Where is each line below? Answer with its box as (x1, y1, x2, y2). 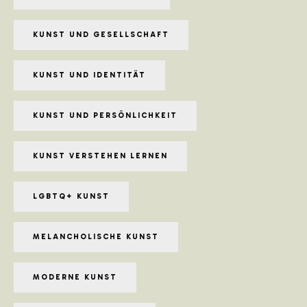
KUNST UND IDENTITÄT (33, 70, 146, 79)
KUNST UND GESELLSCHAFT (33, 29, 169, 39)
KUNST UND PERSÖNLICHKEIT (33, 110, 177, 120)
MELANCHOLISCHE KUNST (33, 232, 159, 241)
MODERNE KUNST (33, 272, 117, 282)
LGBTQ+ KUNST (33, 191, 110, 201)
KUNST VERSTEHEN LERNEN (33, 151, 168, 160)
